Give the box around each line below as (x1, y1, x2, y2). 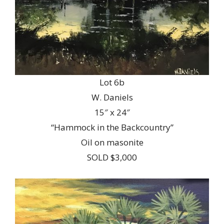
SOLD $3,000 (87, 151, 137, 163)
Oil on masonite (80, 136, 143, 148)
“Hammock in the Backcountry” (50, 121, 173, 133)
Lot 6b (99, 76, 124, 88)
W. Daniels (91, 91, 133, 103)
